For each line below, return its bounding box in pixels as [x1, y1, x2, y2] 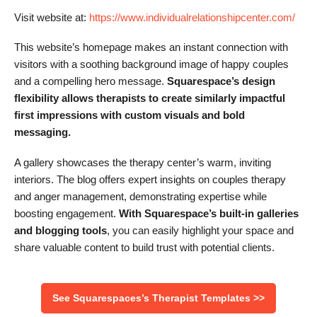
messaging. [14, 126, 71, 139]
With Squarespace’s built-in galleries [116, 207, 299, 219]
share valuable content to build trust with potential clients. [14, 241, 275, 253]
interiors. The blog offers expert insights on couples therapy [14, 173, 286, 185]
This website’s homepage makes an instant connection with [14, 41, 288, 54]
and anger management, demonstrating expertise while [14, 190, 267, 202]
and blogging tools [14, 224, 107, 236]
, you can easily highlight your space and [107, 224, 294, 236]
